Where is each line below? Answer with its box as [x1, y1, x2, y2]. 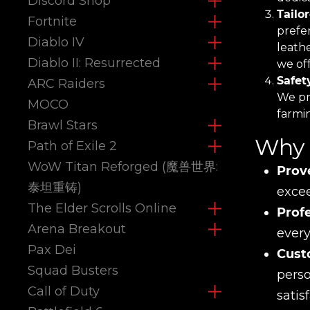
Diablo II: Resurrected [28, 55, 161, 71]
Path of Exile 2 [28, 138, 117, 154]
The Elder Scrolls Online [28, 201, 176, 216]
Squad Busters [28, 263, 118, 278]
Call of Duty [28, 284, 100, 299]
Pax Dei [28, 242, 76, 257]
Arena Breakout [28, 221, 126, 237]
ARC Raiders [28, 76, 105, 91]
